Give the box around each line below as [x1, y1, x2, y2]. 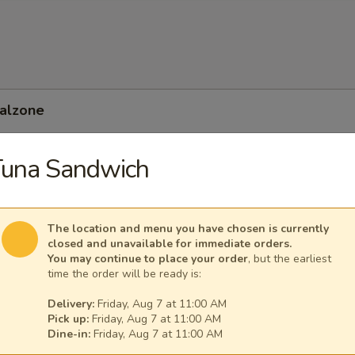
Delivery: [48, 296, 94, 311]
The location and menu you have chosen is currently [48, 221, 329, 236]
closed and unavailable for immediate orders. [48, 236, 292, 251]
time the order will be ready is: [48, 266, 201, 281]
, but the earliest [248, 251, 331, 266]
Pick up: [48, 311, 89, 326]
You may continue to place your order [48, 251, 248, 266]
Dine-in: [48, 326, 90, 342]
